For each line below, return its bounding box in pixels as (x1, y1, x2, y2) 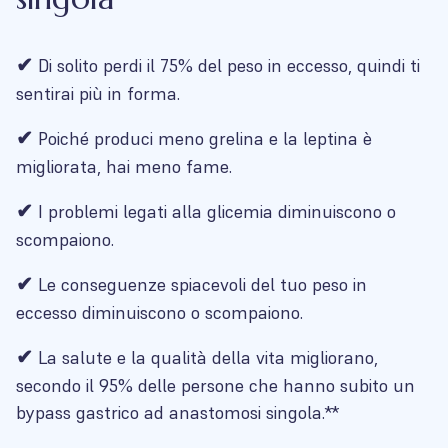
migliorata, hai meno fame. (16, 155, 232, 178)
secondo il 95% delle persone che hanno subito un (16, 374, 415, 397)
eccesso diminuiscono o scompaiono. (16, 301, 303, 324)
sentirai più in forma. (16, 82, 180, 105)
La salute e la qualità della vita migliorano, (33, 346, 378, 369)
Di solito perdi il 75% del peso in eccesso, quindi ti (33, 54, 420, 77)
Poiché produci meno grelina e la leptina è (33, 127, 372, 150)
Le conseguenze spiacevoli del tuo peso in (33, 273, 367, 296)
